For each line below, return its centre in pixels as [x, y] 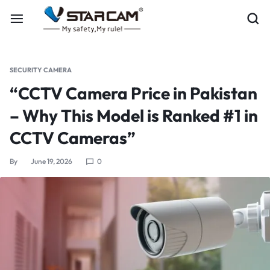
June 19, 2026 [52, 161]
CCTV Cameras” [73, 138]
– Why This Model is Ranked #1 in [134, 115]
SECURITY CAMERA [41, 70]
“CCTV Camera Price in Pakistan [133, 93]
